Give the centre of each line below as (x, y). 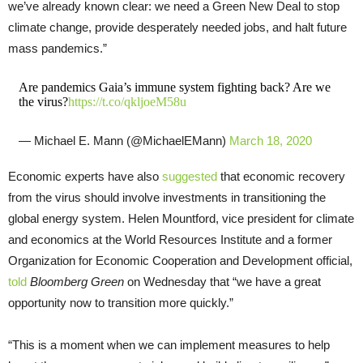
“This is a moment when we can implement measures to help (169, 344)
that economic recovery (281, 176)
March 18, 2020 (270, 140)
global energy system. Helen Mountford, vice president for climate (181, 218)
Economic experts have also (85, 176)
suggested (190, 176)
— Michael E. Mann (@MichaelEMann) (124, 140)
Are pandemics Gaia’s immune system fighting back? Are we (174, 87)
